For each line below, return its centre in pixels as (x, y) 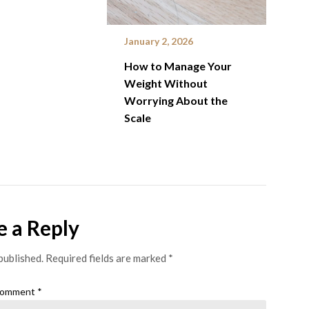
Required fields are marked (107, 258)
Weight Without (166, 83)
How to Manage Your (178, 66)
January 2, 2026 (158, 41)
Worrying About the (176, 100)
